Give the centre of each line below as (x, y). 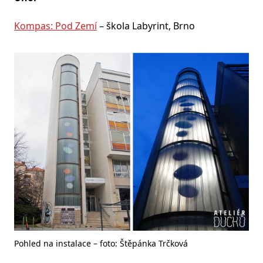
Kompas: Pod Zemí (55, 26)
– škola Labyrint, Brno (146, 26)
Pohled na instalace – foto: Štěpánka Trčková (101, 243)
